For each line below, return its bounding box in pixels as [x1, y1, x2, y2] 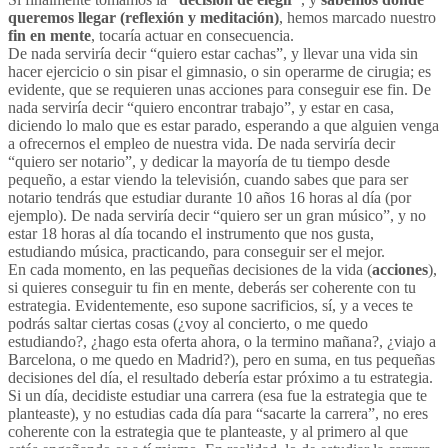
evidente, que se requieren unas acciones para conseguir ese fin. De [8, 80, 431, 98]
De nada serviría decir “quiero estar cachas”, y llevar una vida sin [8, 44, 418, 62]
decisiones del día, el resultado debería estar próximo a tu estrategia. [8, 368, 433, 386]
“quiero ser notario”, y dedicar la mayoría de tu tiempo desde [8, 152, 390, 170]
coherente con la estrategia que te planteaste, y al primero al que [8, 422, 408, 440]
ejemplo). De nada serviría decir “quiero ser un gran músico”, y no [8, 206, 426, 224]
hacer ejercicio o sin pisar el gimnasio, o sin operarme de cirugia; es [8, 62, 431, 80]
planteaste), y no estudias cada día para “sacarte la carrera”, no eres [8, 404, 428, 422]
